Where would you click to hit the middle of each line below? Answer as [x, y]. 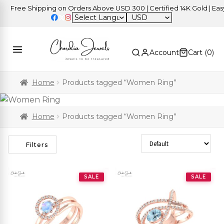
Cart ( [197, 53]
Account [164, 53]
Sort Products [165, 140]
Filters [37, 144]
